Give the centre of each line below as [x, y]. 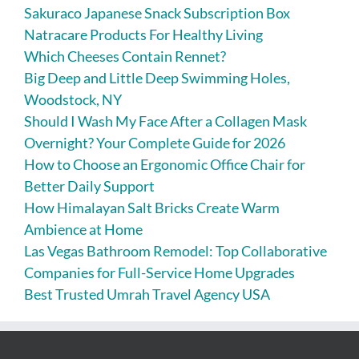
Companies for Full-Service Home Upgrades [159, 273]
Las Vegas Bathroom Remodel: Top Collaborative [175, 251]
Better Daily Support [89, 186]
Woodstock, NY [73, 100]
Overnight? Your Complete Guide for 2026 [155, 143]
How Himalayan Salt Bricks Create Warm [152, 208]
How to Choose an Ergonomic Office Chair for [165, 165]
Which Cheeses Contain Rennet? [125, 56]
